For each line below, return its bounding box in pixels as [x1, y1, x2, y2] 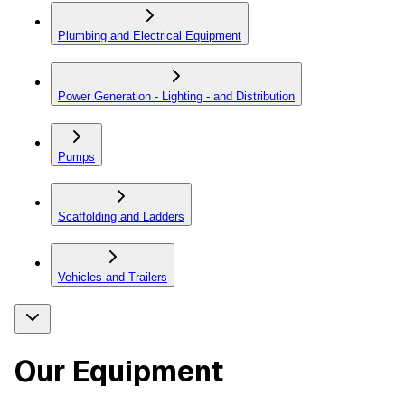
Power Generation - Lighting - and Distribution [58, 89, 295, 103]
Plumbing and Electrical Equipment [58, 29, 241, 43]
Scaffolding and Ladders [58, 210, 184, 224]
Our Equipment [14, 353, 223, 391]
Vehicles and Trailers [58, 270, 167, 285]
